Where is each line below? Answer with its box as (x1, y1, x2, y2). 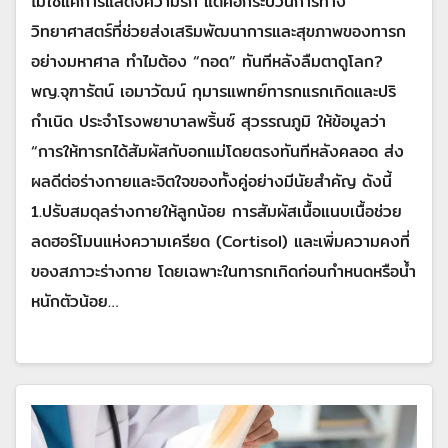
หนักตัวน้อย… (31, 289, 118, 315)
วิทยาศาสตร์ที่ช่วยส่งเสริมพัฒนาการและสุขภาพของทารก (31, 19, 406, 45)
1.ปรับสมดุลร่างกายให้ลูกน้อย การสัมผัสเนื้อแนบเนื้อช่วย (31, 199, 402, 225)
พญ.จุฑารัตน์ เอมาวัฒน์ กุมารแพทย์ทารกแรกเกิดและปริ (31, 79, 396, 105)
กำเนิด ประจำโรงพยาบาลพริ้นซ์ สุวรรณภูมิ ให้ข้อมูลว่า (31, 109, 386, 135)
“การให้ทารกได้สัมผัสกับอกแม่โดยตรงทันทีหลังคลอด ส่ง (31, 139, 404, 165)
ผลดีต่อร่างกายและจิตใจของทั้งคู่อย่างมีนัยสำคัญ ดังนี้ (31, 169, 392, 195)
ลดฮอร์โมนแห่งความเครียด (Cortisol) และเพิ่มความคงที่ (31, 229, 410, 255)
